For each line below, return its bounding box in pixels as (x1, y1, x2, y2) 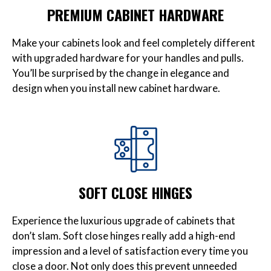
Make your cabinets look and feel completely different (12, 36, 255, 50)
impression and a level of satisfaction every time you (12, 244, 248, 257)
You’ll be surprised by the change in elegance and (12, 67, 229, 80)
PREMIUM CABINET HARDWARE (47, 4, 224, 26)
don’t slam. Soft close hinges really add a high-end (12, 229, 235, 242)
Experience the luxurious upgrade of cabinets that (12, 214, 235, 227)
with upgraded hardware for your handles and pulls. (12, 51, 244, 65)
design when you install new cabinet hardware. (12, 82, 220, 95)
